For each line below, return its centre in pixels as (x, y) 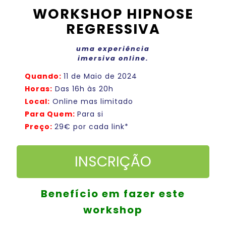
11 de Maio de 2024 (100, 76)
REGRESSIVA (113, 29)
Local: (37, 101)
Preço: (39, 127)
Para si (90, 114)
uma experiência (113, 49)
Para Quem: (51, 114)
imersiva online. (113, 58)
